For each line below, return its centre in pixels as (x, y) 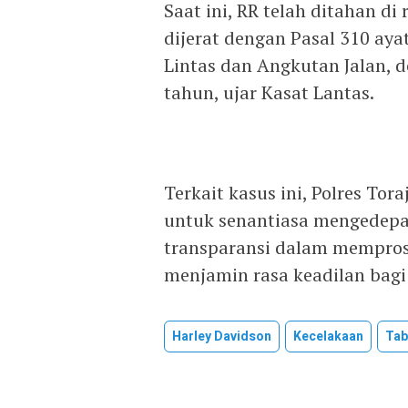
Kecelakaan (328, 337)
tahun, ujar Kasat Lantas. (269, 93)
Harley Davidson (222, 337)
